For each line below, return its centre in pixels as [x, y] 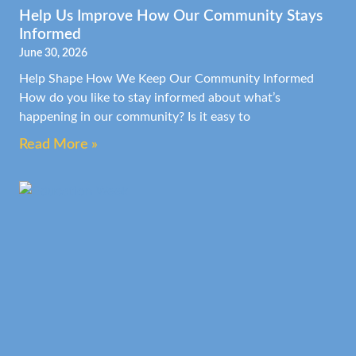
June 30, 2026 [53, 53]
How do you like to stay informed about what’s [150, 98]
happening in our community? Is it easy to [135, 117]
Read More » [58, 145]
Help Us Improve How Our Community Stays [171, 17]
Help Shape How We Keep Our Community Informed [166, 79]
